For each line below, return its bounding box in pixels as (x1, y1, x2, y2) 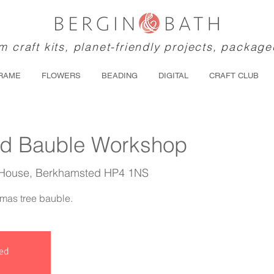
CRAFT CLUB (209, 71, 259, 81)
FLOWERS (42, 71, 81, 81)
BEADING (102, 71, 138, 81)
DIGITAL (158, 71, 188, 81)
